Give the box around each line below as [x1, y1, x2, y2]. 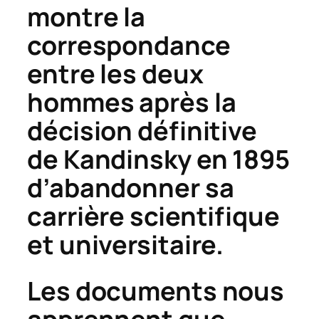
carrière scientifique [27, 199, 280, 234]
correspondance [27, 28, 231, 63]
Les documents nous [27, 273, 285, 308]
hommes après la [27, 85, 236, 120]
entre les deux [27, 56, 204, 92]
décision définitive [27, 113, 258, 149]
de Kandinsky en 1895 [27, 142, 290, 177]
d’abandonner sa [27, 170, 234, 206]
